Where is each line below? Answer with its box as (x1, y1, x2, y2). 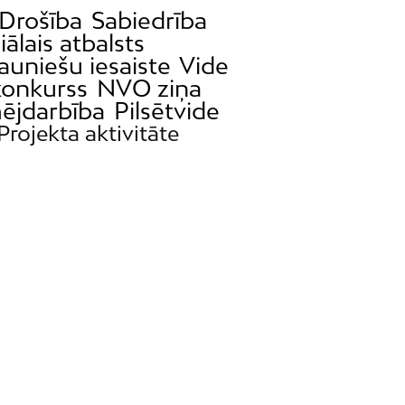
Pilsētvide (113, 96, 220, 125)
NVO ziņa (96, 73, 202, 102)
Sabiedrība (90, 5, 207, 34)
